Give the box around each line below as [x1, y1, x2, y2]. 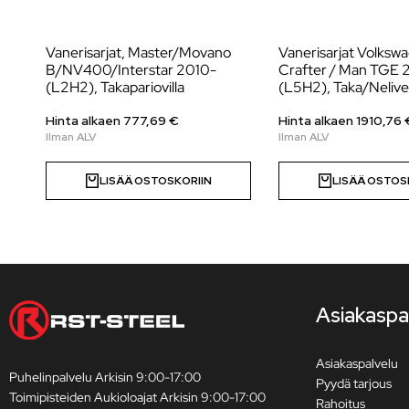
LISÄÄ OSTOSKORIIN [99, 173, 212, 189]
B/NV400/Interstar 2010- [46, 59, 216, 79]
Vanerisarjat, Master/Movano [46, 42, 231, 62]
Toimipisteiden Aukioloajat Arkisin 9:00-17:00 [9, 388, 266, 405]
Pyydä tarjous [316, 374, 392, 392]
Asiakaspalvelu [316, 354, 398, 372]
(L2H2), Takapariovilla [46, 77, 184, 97]
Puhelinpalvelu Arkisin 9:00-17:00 [9, 368, 201, 385]
